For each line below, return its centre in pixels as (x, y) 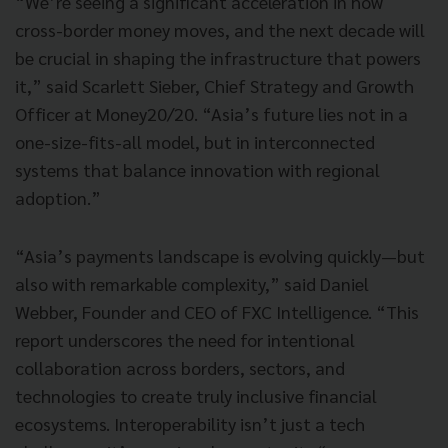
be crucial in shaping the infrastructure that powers (218, 57)
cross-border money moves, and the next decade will (220, 29)
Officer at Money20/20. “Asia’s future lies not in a (211, 113)
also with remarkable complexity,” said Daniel (192, 283)
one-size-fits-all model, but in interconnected (195, 141)
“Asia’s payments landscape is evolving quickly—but (220, 255)
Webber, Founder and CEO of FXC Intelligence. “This (217, 311)
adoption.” (58, 197)
